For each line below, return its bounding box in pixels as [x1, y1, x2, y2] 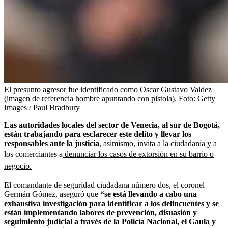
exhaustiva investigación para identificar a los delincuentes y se [4, 198, 219, 208]
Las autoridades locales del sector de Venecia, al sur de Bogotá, [4, 120, 220, 129]
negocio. [4, 161, 32, 170]
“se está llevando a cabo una [100, 189, 197, 198]
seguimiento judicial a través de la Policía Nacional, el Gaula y [4, 217, 216, 226]
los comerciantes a [4, 149, 63, 158]
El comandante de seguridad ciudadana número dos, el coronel [4, 180, 205, 189]
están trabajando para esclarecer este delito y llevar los [4, 129, 191, 138]
